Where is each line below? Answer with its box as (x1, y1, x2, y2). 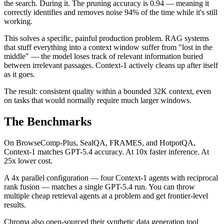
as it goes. (4, 70, 35, 79)
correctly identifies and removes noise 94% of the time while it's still (4, 8, 217, 17)
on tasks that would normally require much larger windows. (4, 96, 191, 105)
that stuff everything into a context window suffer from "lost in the (4, 43, 212, 52)
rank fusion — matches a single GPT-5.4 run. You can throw (4, 182, 195, 191)
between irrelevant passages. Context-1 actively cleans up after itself (4, 61, 218, 70)
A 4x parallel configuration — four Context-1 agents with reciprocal (4, 173, 218, 182)
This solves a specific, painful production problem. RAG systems (4, 34, 209, 43)
